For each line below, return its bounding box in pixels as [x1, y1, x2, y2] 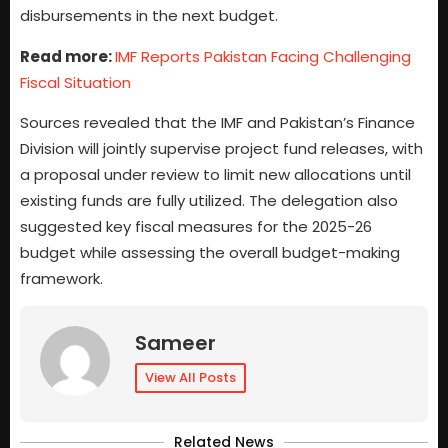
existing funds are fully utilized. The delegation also [20, 189, 398, 211]
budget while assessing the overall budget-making [20, 241, 400, 263]
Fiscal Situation [20, 71, 131, 93]
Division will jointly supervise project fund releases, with [20, 137, 423, 159]
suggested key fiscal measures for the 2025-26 [20, 215, 372, 237]
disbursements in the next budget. [20, 5, 278, 27]
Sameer [135, 329, 216, 358]
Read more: [20, 45, 115, 67]
